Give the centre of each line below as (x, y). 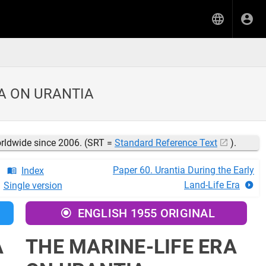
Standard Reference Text (166, 143)
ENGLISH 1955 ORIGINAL (146, 213)
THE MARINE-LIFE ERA (131, 246)
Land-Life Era (212, 185)
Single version (33, 186)
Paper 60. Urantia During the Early (183, 170)
